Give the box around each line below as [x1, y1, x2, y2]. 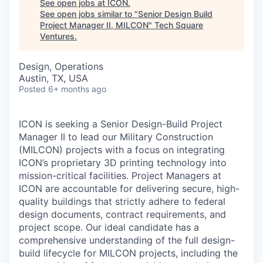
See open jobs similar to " [40, 9, 138, 19]
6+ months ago [48, 84, 106, 94]
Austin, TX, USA [19, 72, 88, 84]
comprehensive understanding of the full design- [19, 234, 235, 246]
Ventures [40, 31, 75, 41]
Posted [19, 84, 46, 94]
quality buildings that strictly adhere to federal [19, 195, 225, 207]
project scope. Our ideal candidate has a [19, 221, 199, 233]
